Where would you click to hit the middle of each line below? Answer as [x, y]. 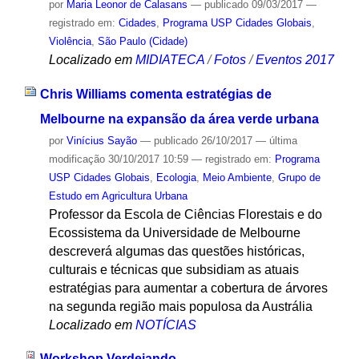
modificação [77, 159]
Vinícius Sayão [101, 140]
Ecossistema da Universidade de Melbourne [174, 232]
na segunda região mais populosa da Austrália [180, 306]
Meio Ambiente [237, 177]
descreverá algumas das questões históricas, [176, 251]
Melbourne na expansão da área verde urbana [179, 119]
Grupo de [299, 177]
